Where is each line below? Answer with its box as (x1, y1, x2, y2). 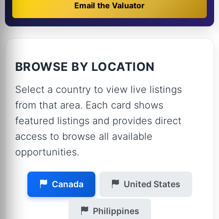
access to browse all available (15, 131, 153, 142)
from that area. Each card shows (15, 99, 163, 111)
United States (123, 179, 180, 189)
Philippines (92, 206, 139, 217)
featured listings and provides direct (15, 115, 181, 127)
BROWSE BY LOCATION (15, 60, 155, 74)
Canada (51, 179, 84, 189)
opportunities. (15, 146, 79, 158)
